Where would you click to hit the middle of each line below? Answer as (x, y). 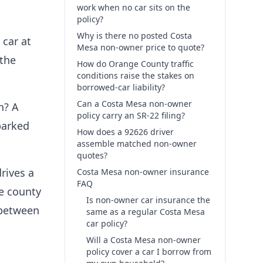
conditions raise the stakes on (136, 75)
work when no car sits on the (134, 7)
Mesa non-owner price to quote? (141, 47)
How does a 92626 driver (125, 132)
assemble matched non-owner (137, 144)
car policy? (107, 223)
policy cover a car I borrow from (149, 252)
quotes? (92, 155)
